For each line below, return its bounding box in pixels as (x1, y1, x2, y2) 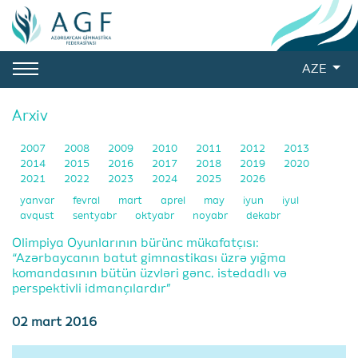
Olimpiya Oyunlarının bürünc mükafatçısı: (12, 237, 259, 250)
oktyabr (135, 211, 177, 221)
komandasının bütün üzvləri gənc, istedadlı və (12, 268, 287, 280)
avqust (20, 211, 57, 221)
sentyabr (73, 211, 119, 221)
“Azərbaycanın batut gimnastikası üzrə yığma (12, 253, 286, 265)
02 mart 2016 (12, 316, 97, 329)
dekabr (246, 211, 280, 221)
